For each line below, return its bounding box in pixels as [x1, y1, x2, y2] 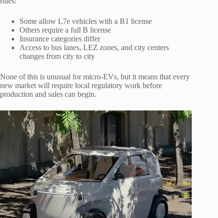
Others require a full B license [19, 25, 111, 34]
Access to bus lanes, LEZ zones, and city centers [19, 43, 169, 52]
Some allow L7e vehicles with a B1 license [19, 17, 152, 25]
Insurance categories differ [19, 34, 100, 43]
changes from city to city [19, 52, 95, 60]
